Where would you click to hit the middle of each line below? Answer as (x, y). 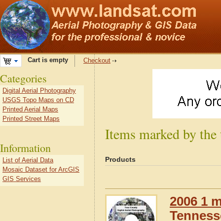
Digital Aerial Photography (39, 91)
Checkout (97, 60)
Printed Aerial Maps (30, 109)
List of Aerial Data (28, 160)
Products (120, 159)
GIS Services (22, 179)
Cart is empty (45, 60)
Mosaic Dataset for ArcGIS (41, 169)
